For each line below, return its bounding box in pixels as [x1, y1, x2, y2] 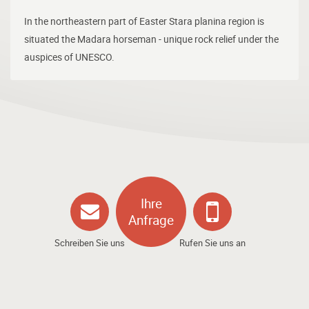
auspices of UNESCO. [24, 50, 114, 64]
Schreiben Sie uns [54, 237, 125, 250]
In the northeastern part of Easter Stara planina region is [24, 14, 264, 28]
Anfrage [128, 211, 174, 230]
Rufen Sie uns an [179, 237, 246, 250]
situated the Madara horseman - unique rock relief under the [24, 32, 279, 46]
